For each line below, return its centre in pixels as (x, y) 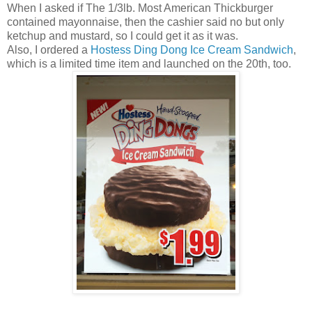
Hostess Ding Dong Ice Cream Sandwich (192, 49)
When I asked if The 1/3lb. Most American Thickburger (140, 8)
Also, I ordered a (49, 49)
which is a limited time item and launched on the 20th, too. (149, 63)
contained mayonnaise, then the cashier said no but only (146, 22)
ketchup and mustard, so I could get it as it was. (123, 36)
